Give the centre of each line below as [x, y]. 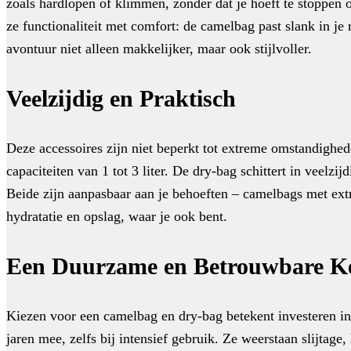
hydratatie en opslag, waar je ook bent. [117, 217]
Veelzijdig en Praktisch [121, 99]
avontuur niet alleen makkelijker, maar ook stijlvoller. [159, 49]
